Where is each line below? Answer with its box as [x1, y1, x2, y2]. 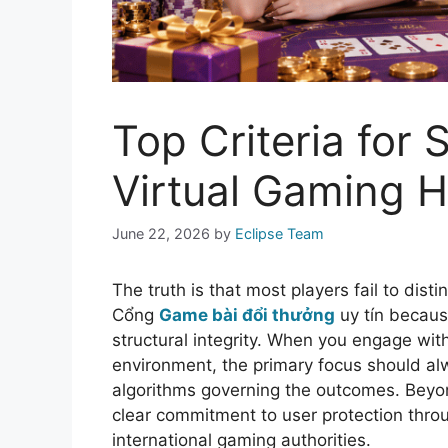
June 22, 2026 [112, 225, 210, 243]
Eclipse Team [235, 225, 324, 243]
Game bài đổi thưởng [159, 305, 335, 326]
